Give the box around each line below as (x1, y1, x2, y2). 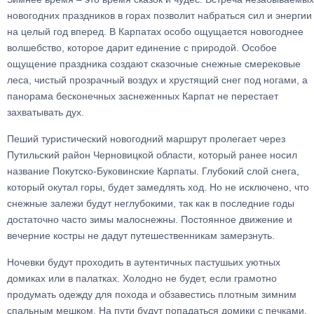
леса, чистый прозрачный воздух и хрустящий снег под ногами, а (7, 74, 308, 86)
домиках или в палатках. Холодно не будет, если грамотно (7, 273, 277, 284)
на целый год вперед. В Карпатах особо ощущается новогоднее (7, 26, 303, 37)
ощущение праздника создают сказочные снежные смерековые (7, 58, 301, 69)
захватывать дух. (7, 107, 84, 118)
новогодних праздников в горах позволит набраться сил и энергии (7, 10, 312, 21)
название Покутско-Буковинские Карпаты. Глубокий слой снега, (7, 165, 299, 177)
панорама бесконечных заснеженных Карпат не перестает (7, 90, 278, 102)
